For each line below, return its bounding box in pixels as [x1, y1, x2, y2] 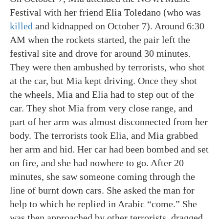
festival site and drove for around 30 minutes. [10, 48, 191, 59]
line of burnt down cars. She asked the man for [10, 185, 195, 196]
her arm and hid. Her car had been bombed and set [10, 144, 209, 154]
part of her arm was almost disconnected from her [10, 116, 208, 127]
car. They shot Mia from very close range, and [10, 103, 193, 113]
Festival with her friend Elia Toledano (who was [10, 7, 201, 18]
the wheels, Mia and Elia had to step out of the [10, 89, 194, 100]
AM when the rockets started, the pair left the [10, 34, 190, 45]
